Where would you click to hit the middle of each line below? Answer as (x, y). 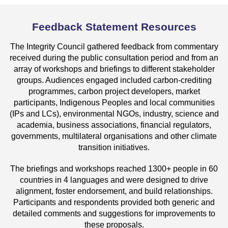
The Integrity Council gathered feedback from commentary (114, 46)
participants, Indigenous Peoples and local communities (114, 102)
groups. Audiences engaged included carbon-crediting (114, 80)
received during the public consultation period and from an (114, 58)
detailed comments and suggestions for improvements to (114, 213)
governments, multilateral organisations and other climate (114, 136)
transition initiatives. (114, 147)
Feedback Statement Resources (114, 26)
